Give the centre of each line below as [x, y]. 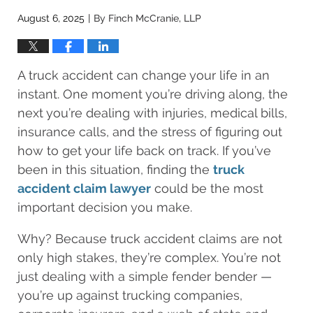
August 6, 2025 [51, 18]
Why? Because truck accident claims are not [150, 238]
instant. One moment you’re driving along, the [153, 94]
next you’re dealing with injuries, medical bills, [152, 112]
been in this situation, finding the [115, 169]
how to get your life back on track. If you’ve [144, 150]
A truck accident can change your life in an [144, 75]
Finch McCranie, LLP [155, 18]
